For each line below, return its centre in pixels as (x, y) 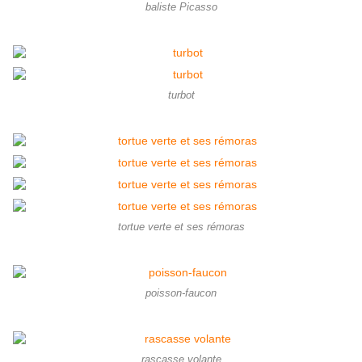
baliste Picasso (181, 8)
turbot (181, 96)
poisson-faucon (181, 294)
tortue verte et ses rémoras (181, 227)
